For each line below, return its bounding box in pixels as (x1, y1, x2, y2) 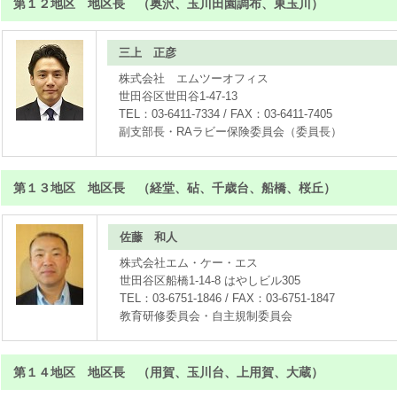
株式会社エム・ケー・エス (120, 256, 259, 269)
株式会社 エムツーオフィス (119, 72, 269, 85)
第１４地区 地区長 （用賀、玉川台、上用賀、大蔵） (13, 365, 323, 379)
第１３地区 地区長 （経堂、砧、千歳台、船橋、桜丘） (13, 181, 336, 195)
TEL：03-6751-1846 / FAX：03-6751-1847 (120, 292, 336, 305)
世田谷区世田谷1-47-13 (119, 90, 238, 103)
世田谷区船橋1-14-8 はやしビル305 (120, 274, 301, 287)
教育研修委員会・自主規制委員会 (120, 309, 293, 323)
